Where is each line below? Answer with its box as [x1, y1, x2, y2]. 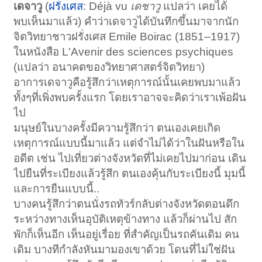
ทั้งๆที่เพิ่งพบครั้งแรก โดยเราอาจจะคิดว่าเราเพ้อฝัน [13, 91, 247, 104]
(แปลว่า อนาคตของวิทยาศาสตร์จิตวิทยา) [13, 60, 205, 73]
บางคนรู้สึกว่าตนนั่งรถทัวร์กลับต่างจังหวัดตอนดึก [13, 197, 240, 210]
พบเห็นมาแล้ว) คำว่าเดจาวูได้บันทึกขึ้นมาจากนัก [13, 15, 239, 27]
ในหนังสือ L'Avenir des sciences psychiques [13, 45, 234, 58]
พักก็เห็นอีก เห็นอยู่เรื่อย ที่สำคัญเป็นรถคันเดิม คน [13, 227, 240, 240]
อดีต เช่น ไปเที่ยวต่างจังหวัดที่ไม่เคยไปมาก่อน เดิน [13, 151, 247, 164]
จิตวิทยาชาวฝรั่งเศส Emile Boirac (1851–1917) [13, 30, 240, 43]
